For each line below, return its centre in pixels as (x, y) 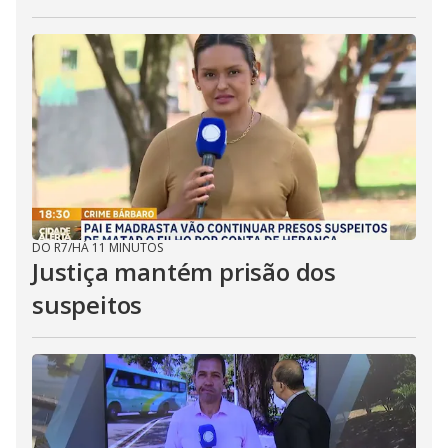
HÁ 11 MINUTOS (117, 247)
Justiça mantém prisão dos (184, 271)
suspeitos (87, 304)
